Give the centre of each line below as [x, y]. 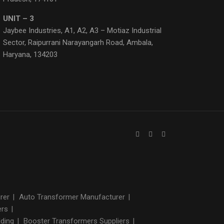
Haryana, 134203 [30, 54]
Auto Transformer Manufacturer [73, 197]
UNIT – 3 [19, 18]
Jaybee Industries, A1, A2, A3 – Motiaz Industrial [82, 30]
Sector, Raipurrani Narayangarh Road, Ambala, [78, 42]
